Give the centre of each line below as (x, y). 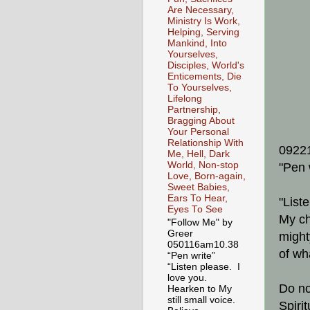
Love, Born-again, (207, 176)
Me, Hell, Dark (199, 154)
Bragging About (201, 121)
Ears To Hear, (198, 199)
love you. (189, 278)
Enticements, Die (204, 77)
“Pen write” (191, 256)
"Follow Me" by (200, 223)
